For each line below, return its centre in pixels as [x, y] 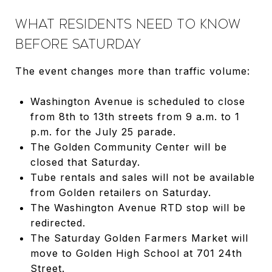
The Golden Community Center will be [128, 147]
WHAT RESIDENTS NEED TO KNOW [128, 24]
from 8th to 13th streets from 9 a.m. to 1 [135, 116]
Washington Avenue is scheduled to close [138, 101]
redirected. [58, 223]
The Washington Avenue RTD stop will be [138, 207]
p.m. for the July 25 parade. [103, 131]
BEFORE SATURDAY [78, 44]
